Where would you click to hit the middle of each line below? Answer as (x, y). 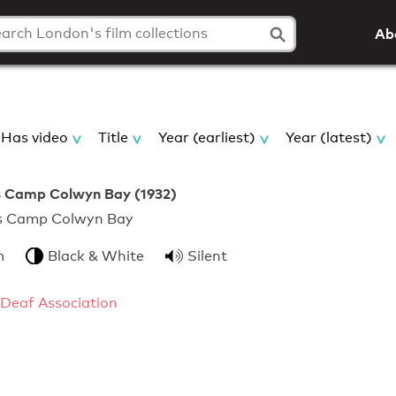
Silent (207, 256)
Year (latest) (329, 138)
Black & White (96, 256)
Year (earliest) (207, 138)
